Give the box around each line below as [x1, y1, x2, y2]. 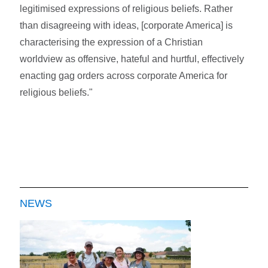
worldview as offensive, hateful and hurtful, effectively [20, 53, 245, 64]
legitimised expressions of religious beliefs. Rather [20, 3, 233, 14]
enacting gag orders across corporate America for [20, 70, 228, 81]
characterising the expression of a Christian [20, 36, 203, 47]
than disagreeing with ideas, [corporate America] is [20, 20, 233, 31]
